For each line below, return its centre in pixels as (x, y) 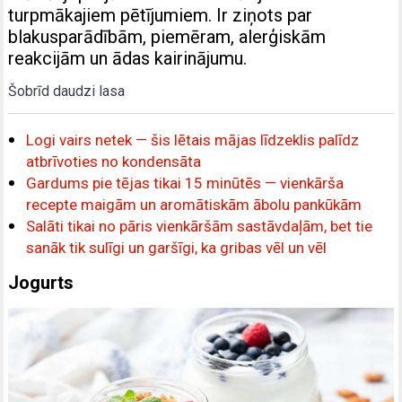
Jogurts (41, 283)
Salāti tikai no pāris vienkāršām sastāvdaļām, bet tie (200, 227)
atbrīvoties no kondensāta (114, 162)
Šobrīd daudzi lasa (67, 92)
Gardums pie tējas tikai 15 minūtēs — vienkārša (185, 184)
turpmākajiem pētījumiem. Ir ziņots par (161, 16)
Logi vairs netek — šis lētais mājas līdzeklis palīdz (193, 140)
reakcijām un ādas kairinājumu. (128, 59)
